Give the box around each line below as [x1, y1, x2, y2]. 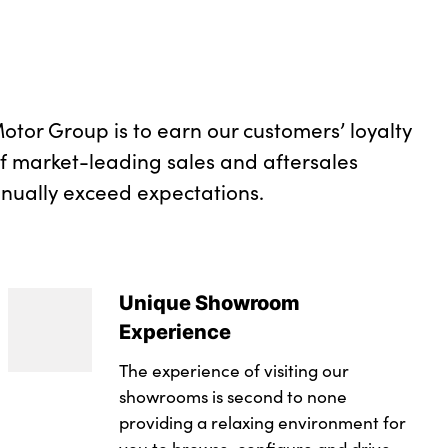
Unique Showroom [118, 287, 300, 318]
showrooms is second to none [118, 384, 347, 409]
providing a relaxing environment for [118, 410, 406, 435]
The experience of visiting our [118, 358, 349, 383]
